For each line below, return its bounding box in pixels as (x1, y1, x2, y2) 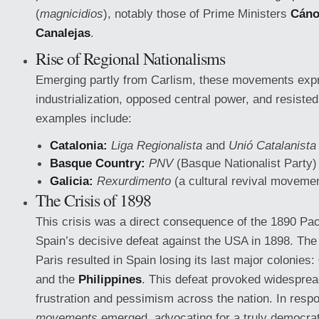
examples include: (36, 111, 132, 125)
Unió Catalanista (229, 138, 316, 152)
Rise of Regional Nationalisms (36, 47, 225, 70)
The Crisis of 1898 (36, 189, 151, 211)
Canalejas (36, 26, 90, 40)
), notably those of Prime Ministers (103, 6, 291, 21)
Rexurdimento (97, 174, 171, 188)
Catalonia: (50, 138, 108, 152)
